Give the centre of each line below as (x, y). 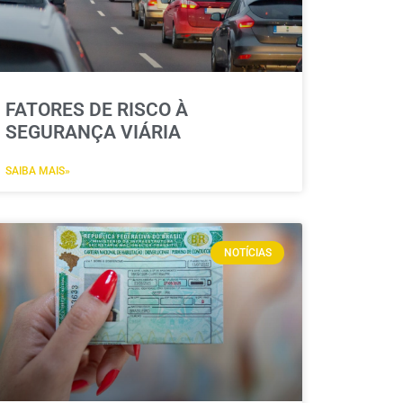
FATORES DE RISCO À (96, 109)
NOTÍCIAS (247, 253)
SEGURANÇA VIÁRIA (93, 132)
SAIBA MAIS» (37, 170)
